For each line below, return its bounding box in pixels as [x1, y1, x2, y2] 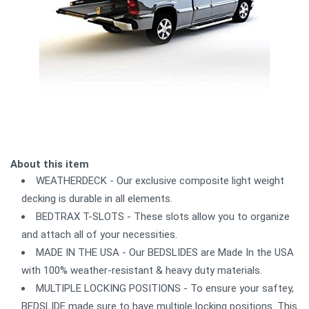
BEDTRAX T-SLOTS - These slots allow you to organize [36, 210, 290, 223]
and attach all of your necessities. [21, 228, 177, 241]
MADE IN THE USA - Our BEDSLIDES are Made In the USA [36, 246, 294, 259]
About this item [10, 158, 89, 171]
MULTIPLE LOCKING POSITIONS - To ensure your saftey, [36, 282, 294, 295]
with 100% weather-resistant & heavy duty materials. [21, 264, 262, 277]
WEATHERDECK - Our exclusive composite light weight [36, 175, 284, 188]
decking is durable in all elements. [21, 192, 172, 206]
